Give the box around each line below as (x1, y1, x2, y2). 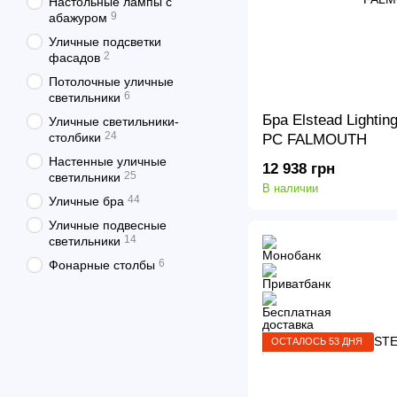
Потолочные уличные (49, 74, 174, 89)
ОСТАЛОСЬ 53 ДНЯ (271, 336, 362, 347)
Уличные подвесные (49, 218, 167, 232)
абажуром (49, 11, 107, 25)
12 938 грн (262, 160, 335, 177)
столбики (49, 130, 101, 144)
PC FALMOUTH (262, 131, 367, 149)
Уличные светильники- (49, 114, 179, 128)
